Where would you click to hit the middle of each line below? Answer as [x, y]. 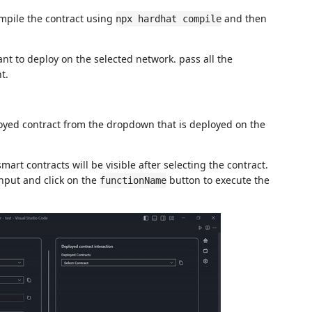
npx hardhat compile [169, 19]
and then [244, 18]
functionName [133, 180]
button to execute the [218, 180]
